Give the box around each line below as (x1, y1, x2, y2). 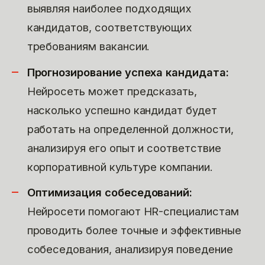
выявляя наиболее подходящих (27, 2, 192, 15)
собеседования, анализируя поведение (27, 242, 233, 256)
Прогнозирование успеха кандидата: (27, 65, 229, 79)
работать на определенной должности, (27, 122, 234, 135)
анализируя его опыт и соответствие (27, 141, 221, 154)
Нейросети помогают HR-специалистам (27, 204, 239, 218)
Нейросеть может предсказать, (27, 84, 198, 98)
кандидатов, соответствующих (27, 21, 193, 34)
